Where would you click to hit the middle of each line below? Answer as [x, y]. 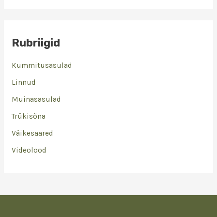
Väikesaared [32, 133]
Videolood [29, 150]
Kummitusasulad [42, 66]
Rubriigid [36, 43]
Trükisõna [28, 116]
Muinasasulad [36, 100]
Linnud [23, 83]
